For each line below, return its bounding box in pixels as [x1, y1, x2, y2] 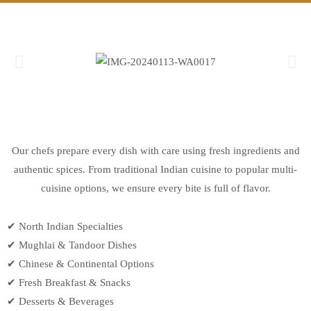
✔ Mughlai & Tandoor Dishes [7, 239, 137, 251]
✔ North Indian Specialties [7, 221, 123, 233]
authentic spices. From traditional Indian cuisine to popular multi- [14, 164, 297, 176]
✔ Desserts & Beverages [7, 296, 114, 308]
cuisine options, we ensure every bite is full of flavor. [40, 183, 271, 194]
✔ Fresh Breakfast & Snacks [7, 277, 131, 289]
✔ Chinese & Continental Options [7, 258, 154, 270]
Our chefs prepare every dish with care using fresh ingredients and [11, 145, 300, 157]
